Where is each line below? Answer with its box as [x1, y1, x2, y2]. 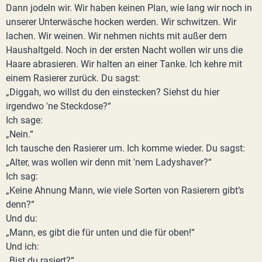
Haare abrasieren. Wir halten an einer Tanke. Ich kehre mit [6, 58, 242, 70]
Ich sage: [6, 115, 43, 126]
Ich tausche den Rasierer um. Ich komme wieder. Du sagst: [6, 143, 245, 154]
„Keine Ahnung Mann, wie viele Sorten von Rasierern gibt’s [6, 185, 244, 196]
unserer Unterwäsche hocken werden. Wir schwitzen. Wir [6, 16, 236, 27]
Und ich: [6, 241, 39, 252]
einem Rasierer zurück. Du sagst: [6, 73, 140, 84]
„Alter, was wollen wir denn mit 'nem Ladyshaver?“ [6, 157, 212, 168]
